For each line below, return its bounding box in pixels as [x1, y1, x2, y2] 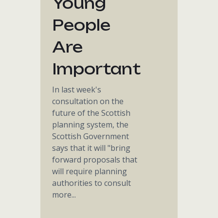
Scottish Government [52, 131, 129, 142]
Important [52, 60, 141, 78]
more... [52, 189, 76, 200]
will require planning [52, 166, 127, 177]
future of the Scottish [52, 108, 131, 118]
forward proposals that [52, 154, 138, 165]
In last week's [52, 84, 102, 95]
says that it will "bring [52, 143, 131, 153]
